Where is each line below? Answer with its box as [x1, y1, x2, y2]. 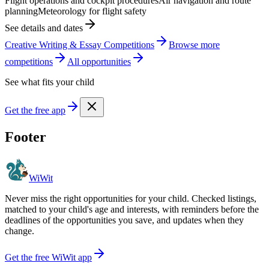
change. [5, 225, 34, 236]
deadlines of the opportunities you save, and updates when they [5, 214, 244, 225]
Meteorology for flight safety [38, 5, 147, 16]
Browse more [169, 39, 220, 50]
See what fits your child [5, 76, 94, 87]
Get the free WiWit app [5, 252, 92, 262]
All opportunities [67, 56, 131, 67]
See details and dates [5, 22, 83, 33]
